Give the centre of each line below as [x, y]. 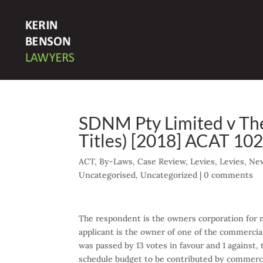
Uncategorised [107, 175]
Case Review [162, 161]
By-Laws [116, 161]
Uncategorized [169, 175]
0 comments [229, 175]
